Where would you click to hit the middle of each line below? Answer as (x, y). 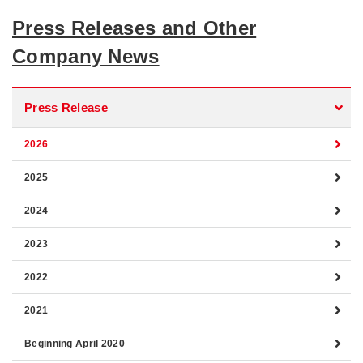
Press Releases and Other (135, 28)
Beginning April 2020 (75, 343)
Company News (86, 56)
